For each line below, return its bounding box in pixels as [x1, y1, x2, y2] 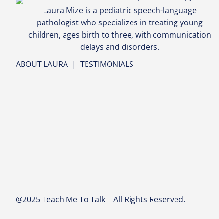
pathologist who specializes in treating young [37, 17, 203, 28]
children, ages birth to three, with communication [28, 29, 212, 40]
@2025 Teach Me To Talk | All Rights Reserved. [16, 194, 185, 205]
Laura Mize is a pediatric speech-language [43, 4, 197, 16]
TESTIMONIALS [80, 58, 133, 69]
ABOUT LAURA [16, 58, 68, 69]
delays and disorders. [80, 41, 160, 52]
